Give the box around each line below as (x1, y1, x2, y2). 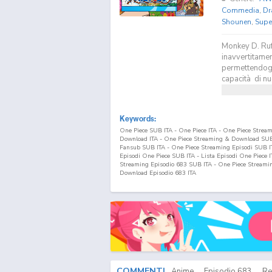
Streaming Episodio (120, 160, 176, 169)
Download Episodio (120, 168, 175, 177)
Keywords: (120, 114, 156, 123)
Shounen (221, 16, 251, 27)
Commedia (221, 5, 259, 15)
